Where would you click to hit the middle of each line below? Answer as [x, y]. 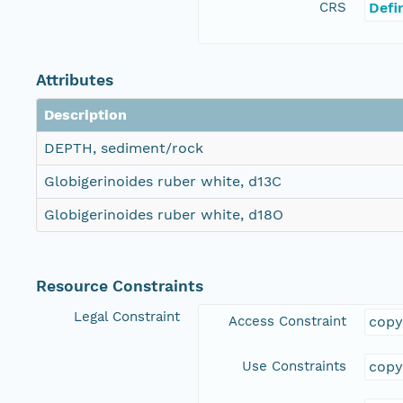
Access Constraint [287, 322]
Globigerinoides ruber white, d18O [164, 215]
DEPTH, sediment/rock [124, 148]
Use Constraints [294, 367]
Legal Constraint [127, 317]
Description [85, 115]
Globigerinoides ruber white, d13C [163, 182]
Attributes [75, 81]
